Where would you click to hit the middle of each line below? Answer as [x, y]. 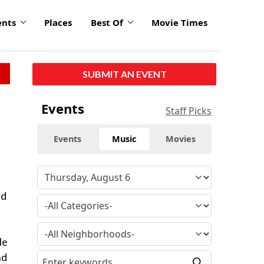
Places [58, 23]
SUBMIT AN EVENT [124, 74]
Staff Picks [189, 110]
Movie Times [179, 23]
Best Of [107, 23]
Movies [181, 138]
